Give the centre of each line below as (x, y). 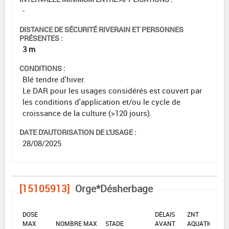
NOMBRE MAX (76, 223)
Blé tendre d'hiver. (54, 79)
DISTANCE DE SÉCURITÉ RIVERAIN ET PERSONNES (101, 29)
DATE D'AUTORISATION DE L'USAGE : (78, 132)
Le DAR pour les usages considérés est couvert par (112, 90)
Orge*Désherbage (114, 188)
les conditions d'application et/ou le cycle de (101, 101)
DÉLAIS (165, 214)
